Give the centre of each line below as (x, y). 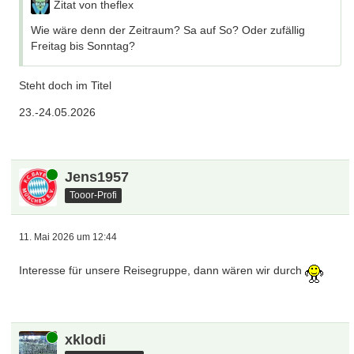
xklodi (86, 340)
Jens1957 (97, 177)
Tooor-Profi (94, 195)
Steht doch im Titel (66, 85)
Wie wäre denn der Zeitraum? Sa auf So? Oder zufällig (168, 30)
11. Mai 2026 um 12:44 (68, 237)
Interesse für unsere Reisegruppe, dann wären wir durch (162, 271)
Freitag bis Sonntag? (83, 46)
